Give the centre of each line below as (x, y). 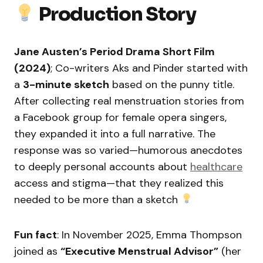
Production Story (117, 14)
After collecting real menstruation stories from (129, 101)
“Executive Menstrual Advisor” (139, 251)
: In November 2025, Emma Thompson (149, 235)
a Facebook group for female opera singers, (120, 117)
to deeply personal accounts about (102, 166)
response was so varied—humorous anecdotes (128, 150)
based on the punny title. (172, 84)
